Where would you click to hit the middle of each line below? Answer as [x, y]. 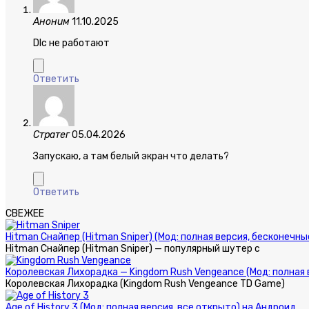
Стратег [51, 135]
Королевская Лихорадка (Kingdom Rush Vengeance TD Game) [145, 284]
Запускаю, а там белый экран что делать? [131, 157]
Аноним [51, 22]
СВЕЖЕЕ [25, 214]
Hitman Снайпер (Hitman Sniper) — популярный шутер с [133, 249]
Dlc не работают [71, 43]
